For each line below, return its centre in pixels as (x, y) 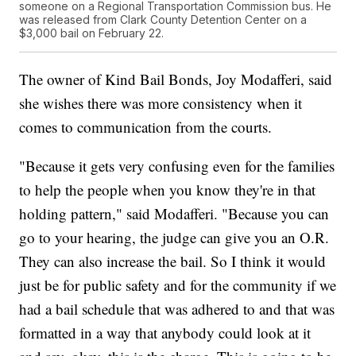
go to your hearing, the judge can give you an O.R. (174, 237)
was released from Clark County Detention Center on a (163, 19)
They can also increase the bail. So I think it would (173, 261)
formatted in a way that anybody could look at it (165, 332)
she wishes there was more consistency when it (161, 103)
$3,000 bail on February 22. (92, 33)
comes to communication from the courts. (146, 126)
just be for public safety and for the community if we (178, 284)
